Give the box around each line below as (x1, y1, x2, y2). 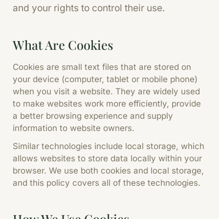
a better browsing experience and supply (12, 110, 173, 121)
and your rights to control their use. (12, 2, 165, 14)
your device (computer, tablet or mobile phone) (12, 74, 197, 84)
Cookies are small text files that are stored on (12, 62, 191, 72)
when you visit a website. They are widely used (12, 86, 200, 96)
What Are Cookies (12, 36, 113, 53)
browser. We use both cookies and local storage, (12, 166, 204, 176)
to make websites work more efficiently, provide (12, 98, 201, 109)
